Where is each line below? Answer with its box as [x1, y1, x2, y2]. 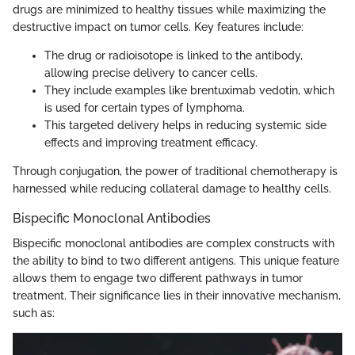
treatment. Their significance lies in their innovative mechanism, [13, 289, 341, 303]
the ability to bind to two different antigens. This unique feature [13, 254, 339, 268]
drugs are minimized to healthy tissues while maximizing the [13, 3, 326, 17]
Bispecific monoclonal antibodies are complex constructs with [13, 237, 334, 250]
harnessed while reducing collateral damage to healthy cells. [13, 182, 331, 196]
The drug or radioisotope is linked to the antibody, [44, 49, 303, 63]
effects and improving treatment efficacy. [44, 136, 258, 150]
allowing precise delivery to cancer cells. [44, 67, 258, 80]
